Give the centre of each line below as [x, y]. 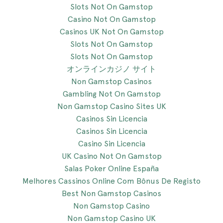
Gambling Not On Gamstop [111, 94]
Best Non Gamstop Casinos [111, 193]
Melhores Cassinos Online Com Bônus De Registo [111, 181]
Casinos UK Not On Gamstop [111, 32]
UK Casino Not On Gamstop [111, 156]
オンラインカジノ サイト [111, 69]
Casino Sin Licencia [111, 144]
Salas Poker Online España [111, 168]
